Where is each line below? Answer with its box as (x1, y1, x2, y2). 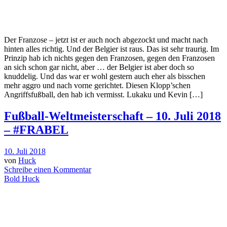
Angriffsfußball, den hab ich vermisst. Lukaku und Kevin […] (4, 90, 203, 99)
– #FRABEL (4, 123, 68, 137)
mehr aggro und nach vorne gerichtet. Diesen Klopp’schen (4, 81, 191, 90)
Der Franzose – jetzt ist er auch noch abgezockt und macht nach (4, 35, 208, 45)
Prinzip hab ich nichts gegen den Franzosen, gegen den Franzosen (4, 54, 215, 63)
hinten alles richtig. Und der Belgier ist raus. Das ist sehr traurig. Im (4, 45, 219, 54)
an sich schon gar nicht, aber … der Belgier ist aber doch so (4, 63, 194, 72)
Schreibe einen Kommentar (4, 165, 91, 174)
